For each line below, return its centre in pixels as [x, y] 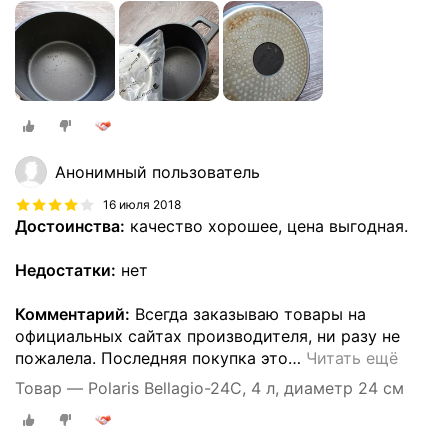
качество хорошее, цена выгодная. [266, 226]
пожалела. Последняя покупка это [151, 358]
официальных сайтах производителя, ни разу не [207, 336]
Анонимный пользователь [157, 172]
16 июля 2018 [142, 205]
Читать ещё [352, 358]
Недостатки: [65, 270]
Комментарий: [72, 314]
